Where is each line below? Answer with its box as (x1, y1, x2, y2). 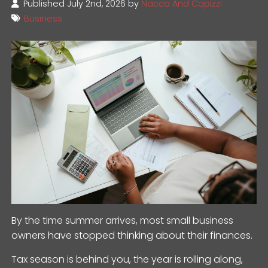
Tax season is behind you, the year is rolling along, (11, 252, 243, 266)
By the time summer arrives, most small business (11, 213, 234, 227)
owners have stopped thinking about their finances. (11, 228, 253, 242)
